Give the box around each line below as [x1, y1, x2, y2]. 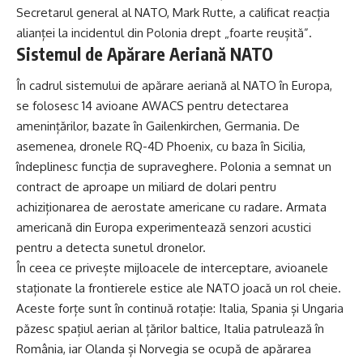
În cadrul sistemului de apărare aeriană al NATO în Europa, [16, 78, 332, 94]
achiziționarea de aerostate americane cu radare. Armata [16, 199, 327, 216]
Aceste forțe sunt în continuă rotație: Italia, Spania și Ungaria [16, 301, 344, 317]
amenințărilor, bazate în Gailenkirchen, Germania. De [16, 118, 300, 135]
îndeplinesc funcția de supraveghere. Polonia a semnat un [16, 159, 331, 175]
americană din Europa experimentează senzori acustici [16, 220, 311, 236]
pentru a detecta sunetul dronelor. [16, 240, 206, 256]
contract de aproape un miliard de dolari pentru [16, 179, 276, 195]
